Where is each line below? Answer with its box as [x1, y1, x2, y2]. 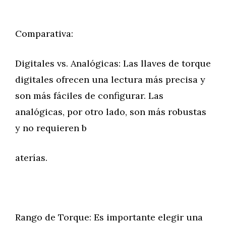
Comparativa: [15, 28, 73, 39]
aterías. [15, 152, 47, 163]
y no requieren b [15, 122, 87, 134]
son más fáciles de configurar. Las [15, 90, 163, 101]
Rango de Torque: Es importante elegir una [15, 211, 203, 223]
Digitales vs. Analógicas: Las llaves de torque [15, 58, 211, 69]
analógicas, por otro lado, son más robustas [15, 106, 206, 118]
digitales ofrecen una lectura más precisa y [15, 74, 205, 85]
